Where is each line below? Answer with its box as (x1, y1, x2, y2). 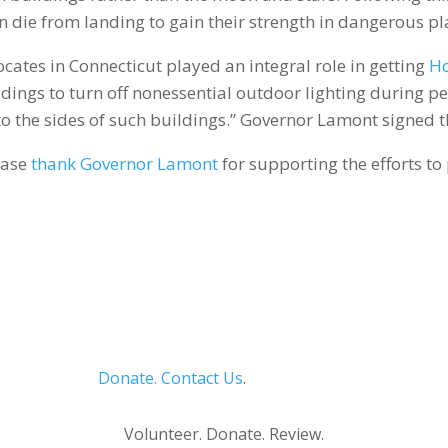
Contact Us (160, 366, 243, 389)
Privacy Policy (249, 366, 350, 389)
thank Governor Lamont (31, 151, 219, 175)
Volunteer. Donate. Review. (123, 423, 324, 446)
